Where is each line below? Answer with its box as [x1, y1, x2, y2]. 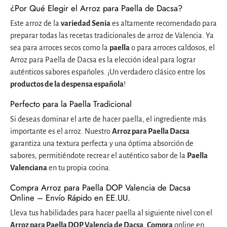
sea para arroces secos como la [10, 43, 109, 52]
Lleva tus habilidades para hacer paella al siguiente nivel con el [10, 208, 212, 217]
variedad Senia [61, 19, 110, 27]
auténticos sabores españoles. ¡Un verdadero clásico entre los [10, 67, 205, 76]
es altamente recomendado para [110, 19, 217, 27]
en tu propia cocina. [47, 163, 111, 172]
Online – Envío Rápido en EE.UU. [10, 191, 130, 204]
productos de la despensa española [10, 80, 124, 88]
